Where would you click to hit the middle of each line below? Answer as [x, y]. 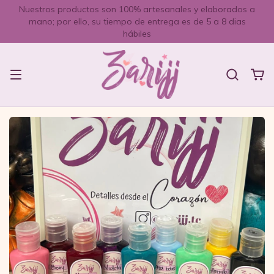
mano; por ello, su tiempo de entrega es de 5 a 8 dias [137, 21]
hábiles [137, 34]
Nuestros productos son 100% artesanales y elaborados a [137, 9]
